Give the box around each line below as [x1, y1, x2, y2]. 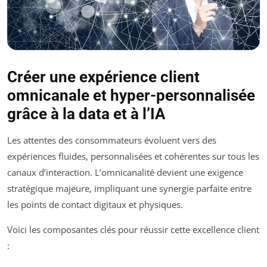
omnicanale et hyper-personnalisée [7, 86, 255, 104]
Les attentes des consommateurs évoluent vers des [7, 133, 216, 146]
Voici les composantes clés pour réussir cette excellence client [7, 223, 259, 235]
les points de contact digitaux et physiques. [7, 198, 183, 210]
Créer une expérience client [7, 67, 200, 86]
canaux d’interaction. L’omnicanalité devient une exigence [7, 166, 243, 178]
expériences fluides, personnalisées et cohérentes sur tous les [7, 150, 259, 162]
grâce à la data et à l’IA [7, 104, 165, 123]
